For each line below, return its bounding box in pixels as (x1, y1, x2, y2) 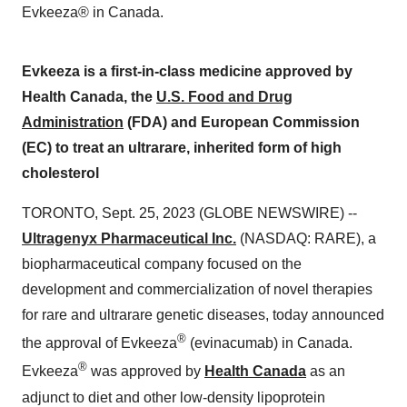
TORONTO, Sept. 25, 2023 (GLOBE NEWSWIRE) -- (22, 205, 357, 221)
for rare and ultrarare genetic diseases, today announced (22, 307, 384, 323)
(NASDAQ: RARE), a (236, 231, 376, 246)
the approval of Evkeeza (22, 335, 177, 352)
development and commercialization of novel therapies (22, 282, 372, 297)
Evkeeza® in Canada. (22, 5, 164, 20)
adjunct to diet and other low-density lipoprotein (22, 389, 325, 405)
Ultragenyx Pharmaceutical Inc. (22, 231, 236, 246)
